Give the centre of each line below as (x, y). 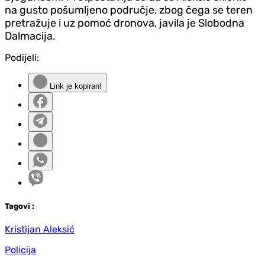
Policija (20, 250)
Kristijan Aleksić (40, 229)
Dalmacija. (30, 36)
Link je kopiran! (75, 86)
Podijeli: (22, 57)
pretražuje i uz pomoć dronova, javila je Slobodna (125, 23)
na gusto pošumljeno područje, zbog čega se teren (129, 10)
